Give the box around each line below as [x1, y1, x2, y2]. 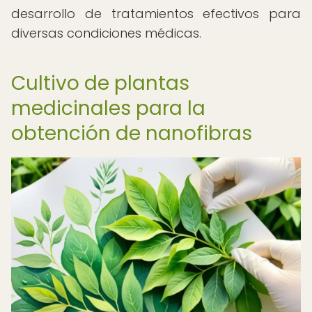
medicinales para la [11, 95, 205, 122]
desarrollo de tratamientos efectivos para [11, 5, 301, 22]
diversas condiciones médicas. [11, 24, 201, 42]
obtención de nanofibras [11, 120, 252, 147]
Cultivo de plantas [11, 70, 189, 97]
